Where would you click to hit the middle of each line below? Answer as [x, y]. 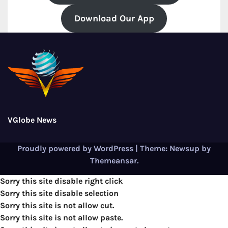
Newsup [184, 149]
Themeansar [113, 161]
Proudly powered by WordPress [76, 149]
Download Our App [114, 19]
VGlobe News [32, 120]
